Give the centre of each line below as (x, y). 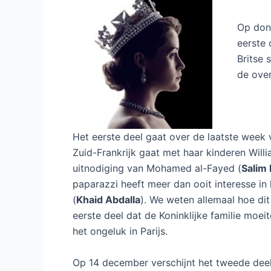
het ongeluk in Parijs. (120, 231)
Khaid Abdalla (108, 199)
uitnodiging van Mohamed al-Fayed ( (157, 168)
